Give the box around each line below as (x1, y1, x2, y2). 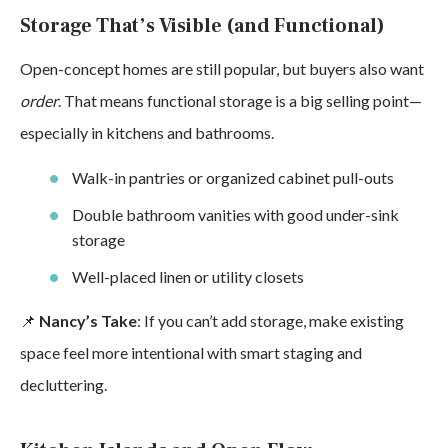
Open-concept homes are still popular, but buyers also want (20, 59, 424, 78)
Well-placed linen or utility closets (72, 267, 304, 286)
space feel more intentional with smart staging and (20, 343, 362, 362)
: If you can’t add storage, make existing (137, 311, 404, 330)
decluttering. (20, 375, 107, 394)
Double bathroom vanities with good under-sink (72, 205, 399, 224)
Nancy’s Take (39, 311, 137, 330)
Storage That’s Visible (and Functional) (20, 13, 385, 39)
